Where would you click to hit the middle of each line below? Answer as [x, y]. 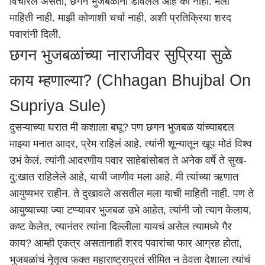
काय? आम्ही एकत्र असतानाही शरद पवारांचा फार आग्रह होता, [126, 243]
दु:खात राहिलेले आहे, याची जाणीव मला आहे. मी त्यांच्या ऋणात [124, 177]
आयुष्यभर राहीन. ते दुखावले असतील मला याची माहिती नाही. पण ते [132, 193]
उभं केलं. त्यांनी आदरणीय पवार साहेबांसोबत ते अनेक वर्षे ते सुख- [128, 160]
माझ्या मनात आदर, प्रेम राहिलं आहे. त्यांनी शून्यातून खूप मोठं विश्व [131, 144]
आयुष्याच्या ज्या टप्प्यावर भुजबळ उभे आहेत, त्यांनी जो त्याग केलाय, [130, 210]
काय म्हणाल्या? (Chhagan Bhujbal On [130, 80]
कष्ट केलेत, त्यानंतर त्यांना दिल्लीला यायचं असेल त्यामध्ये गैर [121, 227]
